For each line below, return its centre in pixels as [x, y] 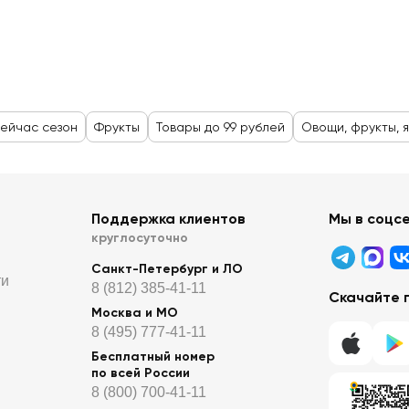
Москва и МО [135, 313]
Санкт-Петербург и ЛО [168, 269]
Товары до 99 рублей [220, 127]
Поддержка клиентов [169, 219]
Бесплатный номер [153, 357]
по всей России [141, 373]
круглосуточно [140, 238]
